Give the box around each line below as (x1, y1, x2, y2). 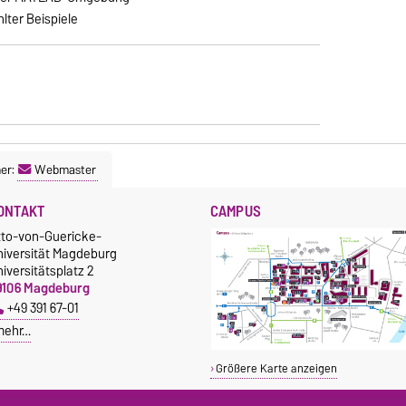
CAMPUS (210, 198, 261, 224)
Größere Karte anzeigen (215, 358, 337, 378)
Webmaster (34, 158, 96, 180)
